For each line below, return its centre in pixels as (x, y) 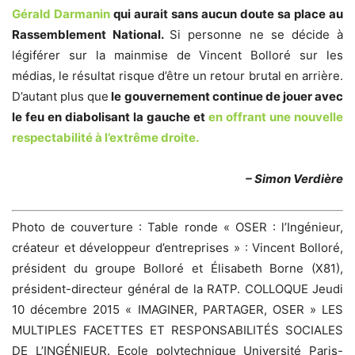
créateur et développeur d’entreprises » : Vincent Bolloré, (177, 248)
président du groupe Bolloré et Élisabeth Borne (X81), (177, 269)
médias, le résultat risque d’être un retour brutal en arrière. (177, 75)
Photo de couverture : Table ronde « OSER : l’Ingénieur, (177, 227)
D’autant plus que (61, 96)
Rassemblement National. (91, 34)
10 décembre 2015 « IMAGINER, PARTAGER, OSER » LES (177, 310)
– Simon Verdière (294, 178)
